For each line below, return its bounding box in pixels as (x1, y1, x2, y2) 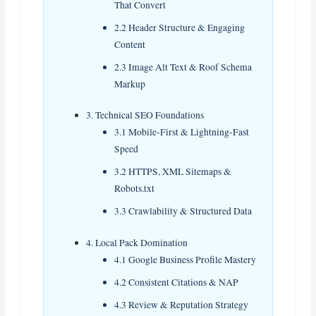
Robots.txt (114, 182, 155, 195)
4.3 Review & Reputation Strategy (114, 298, 249, 311)
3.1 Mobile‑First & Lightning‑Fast (114, 126, 250, 139)
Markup (114, 77, 146, 90)
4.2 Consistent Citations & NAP (114, 275, 239, 288)
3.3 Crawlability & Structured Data (114, 205, 253, 218)
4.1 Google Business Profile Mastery (114, 253, 257, 266)
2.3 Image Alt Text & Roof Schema (114, 60, 253, 73)
